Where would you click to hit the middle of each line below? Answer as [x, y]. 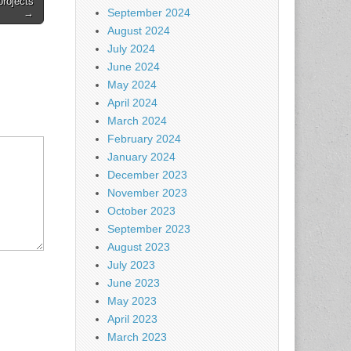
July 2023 [131, 265]
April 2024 [132, 103]
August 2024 [139, 31]
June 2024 [134, 67]
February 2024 [144, 139]
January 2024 [141, 157]
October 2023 [141, 211]
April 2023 [132, 319]
